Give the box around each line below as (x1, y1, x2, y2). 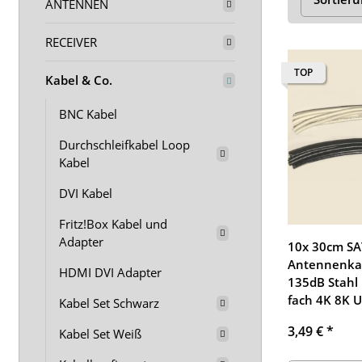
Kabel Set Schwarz (59, 295, 159, 311)
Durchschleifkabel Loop (59, 137, 190, 153)
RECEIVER (45, 34, 97, 50)
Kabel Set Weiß (59, 326, 141, 342)
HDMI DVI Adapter (59, 264, 162, 280)
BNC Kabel (59, 106, 117, 122)
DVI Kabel (59, 185, 112, 201)
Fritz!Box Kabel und (59, 216, 167, 232)
